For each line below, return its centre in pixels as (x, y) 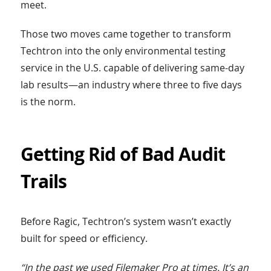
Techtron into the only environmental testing (123, 51)
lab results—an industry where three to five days (131, 85)
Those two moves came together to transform (126, 34)
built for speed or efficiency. (84, 239)
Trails (43, 181)
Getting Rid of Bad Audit (122, 154)
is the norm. (48, 102)
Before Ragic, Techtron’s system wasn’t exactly (126, 222)
